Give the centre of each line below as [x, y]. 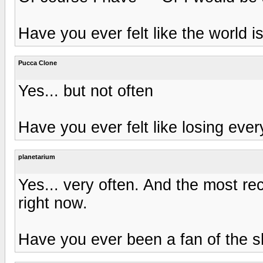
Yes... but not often [86, 91]
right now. [53, 203]
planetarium [37, 156]
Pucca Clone [38, 63]
